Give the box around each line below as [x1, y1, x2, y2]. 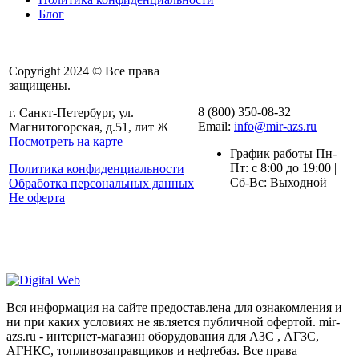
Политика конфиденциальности [9, 162, 184, 176]
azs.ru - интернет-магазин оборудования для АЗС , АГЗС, [6, 329, 319, 344]
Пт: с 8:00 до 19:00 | [230, 161, 337, 175]
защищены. [9, 79, 71, 93]
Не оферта [9, 191, 65, 205]
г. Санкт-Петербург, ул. [9, 106, 134, 120]
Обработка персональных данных [9, 176, 194, 191]
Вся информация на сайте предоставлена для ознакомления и [6, 301, 342, 315]
